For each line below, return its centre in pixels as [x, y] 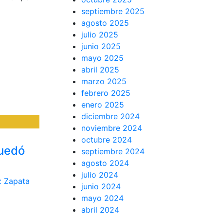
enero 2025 [103, 104]
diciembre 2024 [110, 116]
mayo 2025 [102, 58]
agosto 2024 [105, 163]
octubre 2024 [107, 139]
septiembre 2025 [113, 11]
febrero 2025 [106, 93]
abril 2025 [100, 69]
